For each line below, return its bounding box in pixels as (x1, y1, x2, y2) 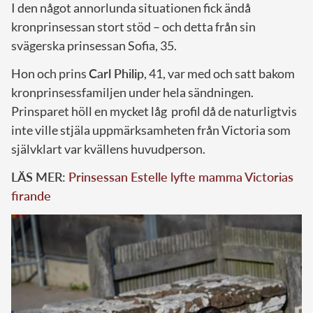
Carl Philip (89, 66, 144, 81)
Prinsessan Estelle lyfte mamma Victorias (68, 169, 293, 184)
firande (11, 188, 51, 203)
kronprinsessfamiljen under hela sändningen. (11, 85, 254, 100)
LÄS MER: (11, 169, 68, 184)
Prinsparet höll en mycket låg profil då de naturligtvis (11, 103, 297, 119)
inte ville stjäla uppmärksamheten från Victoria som (11, 122, 291, 138)
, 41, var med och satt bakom (144, 66, 295, 81)
